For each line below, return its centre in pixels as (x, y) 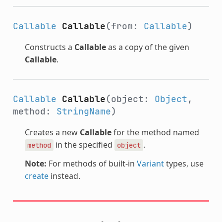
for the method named (155, 132)
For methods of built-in (91, 163)
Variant (150, 163)
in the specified (84, 144)
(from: (124, 26)
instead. (64, 176)
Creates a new (52, 132)
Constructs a (49, 47)
